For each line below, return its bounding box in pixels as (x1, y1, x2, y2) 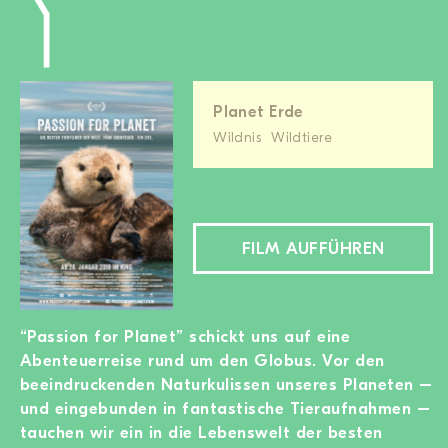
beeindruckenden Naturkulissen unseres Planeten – (20, 374, 433, 394)
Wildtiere (271, 129, 332, 146)
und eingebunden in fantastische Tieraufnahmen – (20, 398, 431, 418)
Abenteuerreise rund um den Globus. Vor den (20, 350, 385, 370)
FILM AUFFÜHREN (241, 238, 385, 258)
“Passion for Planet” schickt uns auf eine (20, 326, 351, 346)
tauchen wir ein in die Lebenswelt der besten (20, 422, 383, 442)
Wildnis (213, 129, 262, 146)
